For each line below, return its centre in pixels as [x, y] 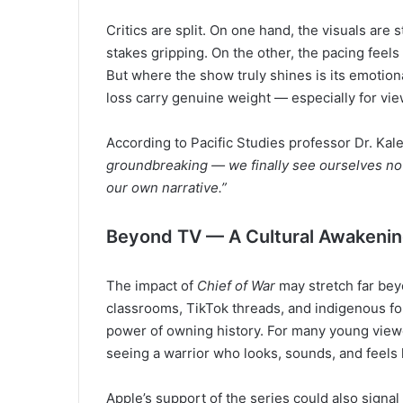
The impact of [152, 285]
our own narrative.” [166, 187]
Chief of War [236, 285]
